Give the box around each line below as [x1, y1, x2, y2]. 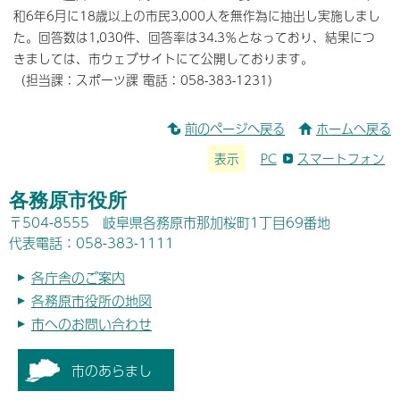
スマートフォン [297, 148, 386, 168]
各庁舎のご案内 [31, 267, 125, 288]
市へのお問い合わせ [31, 313, 152, 335]
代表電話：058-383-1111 [9, 232, 174, 254]
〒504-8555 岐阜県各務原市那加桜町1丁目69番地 [9, 212, 330, 233]
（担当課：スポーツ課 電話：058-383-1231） [13, 71, 280, 90]
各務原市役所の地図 [31, 290, 152, 312]
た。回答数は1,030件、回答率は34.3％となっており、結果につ [13, 28, 375, 47]
